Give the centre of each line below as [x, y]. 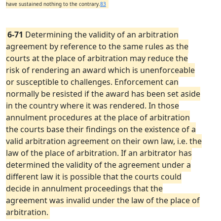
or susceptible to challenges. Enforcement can [92, 82]
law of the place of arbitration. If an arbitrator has [99, 153]
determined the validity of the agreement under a [98, 165]
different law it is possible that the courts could [94, 177]
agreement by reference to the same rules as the [97, 46]
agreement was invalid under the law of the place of [103, 200]
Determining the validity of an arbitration [101, 35]
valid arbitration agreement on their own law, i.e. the [104, 141]
